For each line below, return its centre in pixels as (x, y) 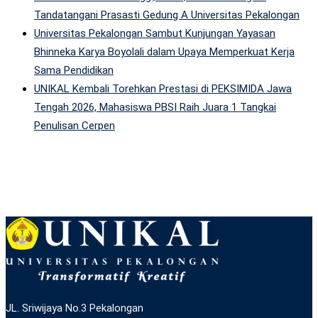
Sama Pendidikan (74, 70)
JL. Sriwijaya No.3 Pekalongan (75, 308)
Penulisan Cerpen (75, 125)
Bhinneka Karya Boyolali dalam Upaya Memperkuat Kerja (164, 51)
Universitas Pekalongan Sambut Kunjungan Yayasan (155, 33)
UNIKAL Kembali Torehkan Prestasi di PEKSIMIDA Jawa (163, 88)
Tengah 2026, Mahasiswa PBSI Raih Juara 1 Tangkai (155, 107)
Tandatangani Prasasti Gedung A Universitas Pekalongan (167, 15)
